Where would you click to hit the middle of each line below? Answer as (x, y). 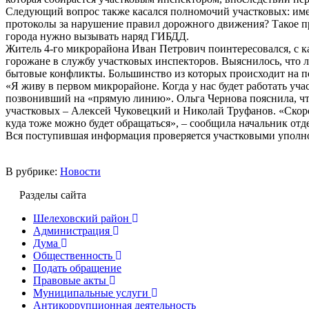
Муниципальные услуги (91, 292)
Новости (80, 171)
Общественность (73, 255)
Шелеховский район (81, 218)
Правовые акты (70, 280)
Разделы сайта (53, 195)
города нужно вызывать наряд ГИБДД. (97, 36)
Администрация (71, 230)
